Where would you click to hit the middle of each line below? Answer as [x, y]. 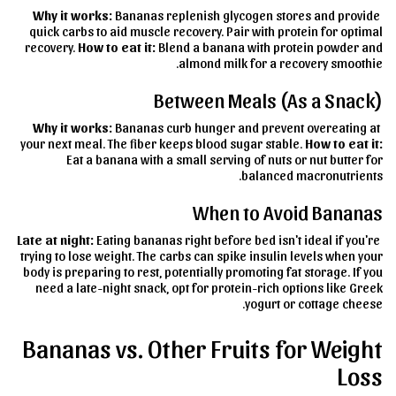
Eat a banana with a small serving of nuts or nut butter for [225, 159]
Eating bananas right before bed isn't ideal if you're [237, 239]
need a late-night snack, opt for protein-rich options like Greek [209, 287]
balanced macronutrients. [312, 175]
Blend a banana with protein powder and [269, 46]
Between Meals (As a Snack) [268, 99]
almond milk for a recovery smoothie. [281, 62]
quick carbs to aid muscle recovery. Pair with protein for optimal [206, 30]
